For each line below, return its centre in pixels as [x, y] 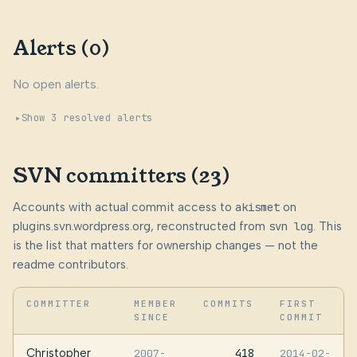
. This [328, 226]
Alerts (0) [61, 49]
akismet [257, 207]
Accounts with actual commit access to [124, 207]
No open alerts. [56, 84]
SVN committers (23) [122, 176]
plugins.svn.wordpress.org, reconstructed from [141, 226]
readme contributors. [71, 264]
